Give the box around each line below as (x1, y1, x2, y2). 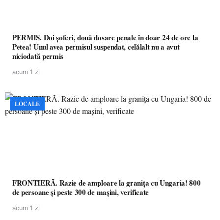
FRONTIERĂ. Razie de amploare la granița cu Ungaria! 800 (12, 177, 201, 188)
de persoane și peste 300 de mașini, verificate (12, 187, 149, 197)
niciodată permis (12, 51, 64, 61)
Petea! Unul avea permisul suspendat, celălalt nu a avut (12, 41, 180, 52)
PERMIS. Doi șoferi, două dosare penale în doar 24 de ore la (12, 32, 198, 43)
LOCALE (15, 100, 40, 108)
